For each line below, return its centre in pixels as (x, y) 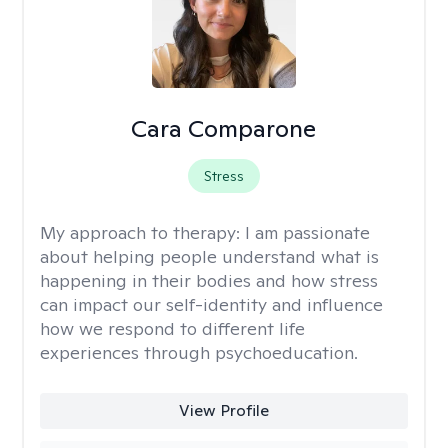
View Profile (223, 410)
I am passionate (307, 232)
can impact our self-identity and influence (211, 304)
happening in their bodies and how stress (209, 280)
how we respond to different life (172, 328)
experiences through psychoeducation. (199, 352)
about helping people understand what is (209, 256)
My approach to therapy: (142, 232)
